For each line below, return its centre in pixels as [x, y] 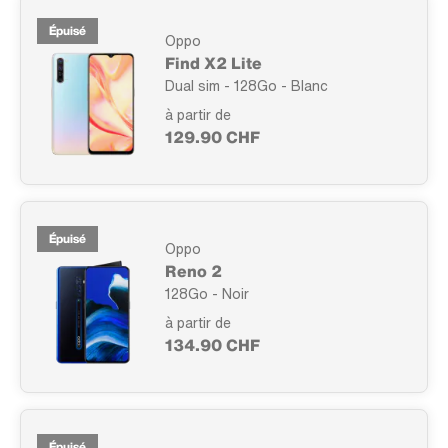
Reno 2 [193, 270]
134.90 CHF [212, 344]
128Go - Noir [207, 293]
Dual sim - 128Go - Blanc [246, 85]
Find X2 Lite [213, 62]
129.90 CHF [212, 136]
